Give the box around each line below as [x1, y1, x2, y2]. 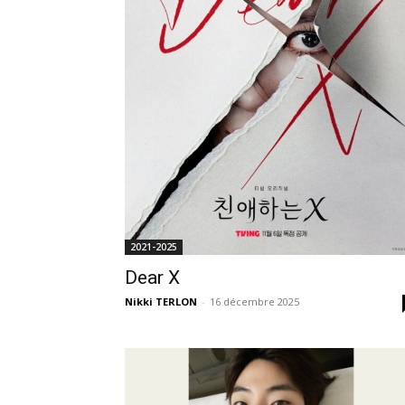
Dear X [125, 267, 180, 288]
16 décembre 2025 [210, 295, 299, 308]
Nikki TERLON [125, 295, 197, 308]
